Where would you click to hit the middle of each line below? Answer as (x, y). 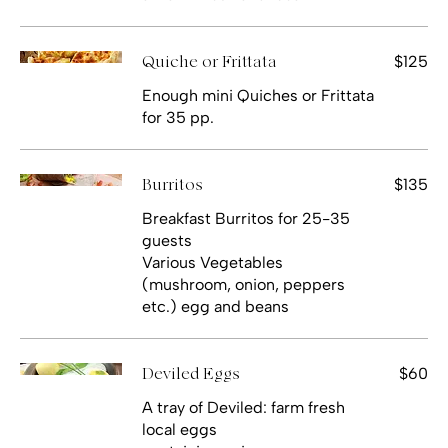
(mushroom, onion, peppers (243, 284)
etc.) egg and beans (215, 306)
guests (167, 240)
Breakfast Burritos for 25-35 (246, 218)
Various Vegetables (212, 262)
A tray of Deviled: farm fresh (243, 407)
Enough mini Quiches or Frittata (258, 95)
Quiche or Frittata (209, 61)
